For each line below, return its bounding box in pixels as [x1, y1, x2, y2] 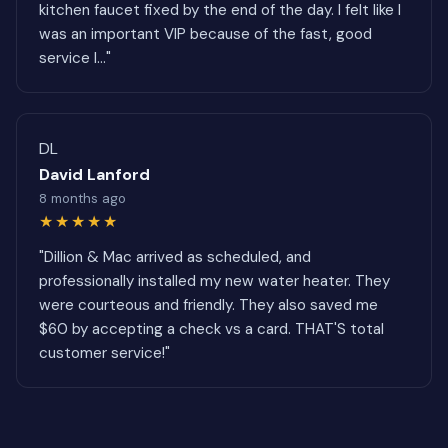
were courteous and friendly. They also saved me [39, 295, 378, 315]
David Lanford [39, 164, 150, 185]
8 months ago [39, 190, 126, 207]
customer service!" [39, 343, 170, 363]
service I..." [39, 48, 111, 68]
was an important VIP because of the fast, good [39, 24, 372, 44]
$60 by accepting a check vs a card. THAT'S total [39, 319, 384, 339]
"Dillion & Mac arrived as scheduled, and [39, 247, 311, 267]
